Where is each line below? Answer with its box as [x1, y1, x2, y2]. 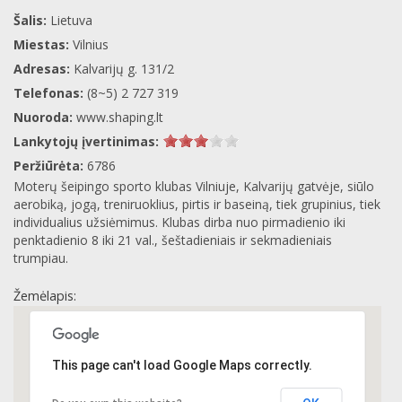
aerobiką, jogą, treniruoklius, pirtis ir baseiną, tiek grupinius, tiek [13, 195, 380, 213]
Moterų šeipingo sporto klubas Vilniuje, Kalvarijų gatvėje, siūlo [13, 177, 374, 195]
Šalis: [13, 11, 50, 29]
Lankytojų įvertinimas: [13, 132, 159, 150]
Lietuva [50, 11, 92, 29]
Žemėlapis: [13, 286, 76, 304]
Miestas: [13, 35, 73, 53]
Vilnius [73, 35, 109, 53]
